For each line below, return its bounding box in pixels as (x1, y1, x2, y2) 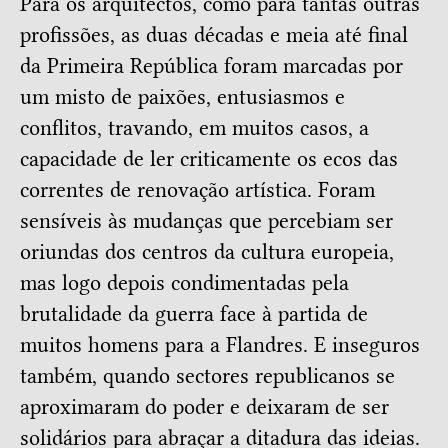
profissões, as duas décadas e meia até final (20, 22, 408, 49)
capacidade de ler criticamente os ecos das (20, 146, 398, 173)
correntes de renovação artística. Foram (20, 177, 375, 204)
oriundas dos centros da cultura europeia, (20, 239, 394, 266)
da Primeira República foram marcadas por (20, 53, 403, 80)
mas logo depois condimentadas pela (20, 270, 349, 297)
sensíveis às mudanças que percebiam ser (20, 208, 393, 235)
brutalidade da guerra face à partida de (20, 301, 368, 328)
